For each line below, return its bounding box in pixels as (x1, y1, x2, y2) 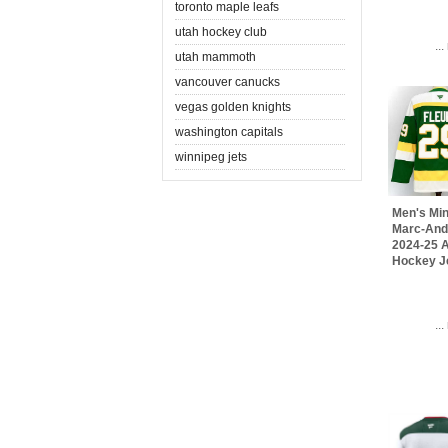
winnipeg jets (175, 149, 247, 164)
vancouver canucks (175, 74, 280, 89)
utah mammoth (175, 49, 256, 64)
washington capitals (175, 124, 283, 139)
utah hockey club (175, 24, 267, 39)
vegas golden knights (175, 99, 291, 114)
